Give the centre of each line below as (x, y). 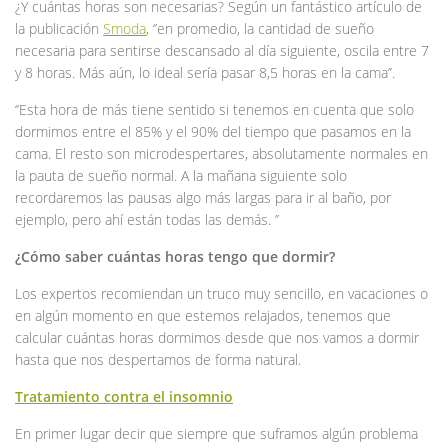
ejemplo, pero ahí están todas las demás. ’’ (147, 219)
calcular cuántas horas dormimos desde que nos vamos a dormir (217, 337)
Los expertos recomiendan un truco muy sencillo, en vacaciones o (221, 293)
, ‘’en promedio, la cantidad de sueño (260, 28)
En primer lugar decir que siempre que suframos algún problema (216, 433)
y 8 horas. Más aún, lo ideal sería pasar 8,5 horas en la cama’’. (205, 72)
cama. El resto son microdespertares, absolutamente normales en (221, 153)
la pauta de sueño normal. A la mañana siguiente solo (181, 175)
